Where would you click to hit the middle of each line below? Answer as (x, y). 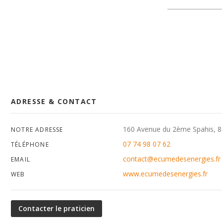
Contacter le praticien (56, 208)
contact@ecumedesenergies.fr (172, 159)
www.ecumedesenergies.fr (165, 174)
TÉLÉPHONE (30, 144)
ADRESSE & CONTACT (54, 101)
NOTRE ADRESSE (37, 130)
